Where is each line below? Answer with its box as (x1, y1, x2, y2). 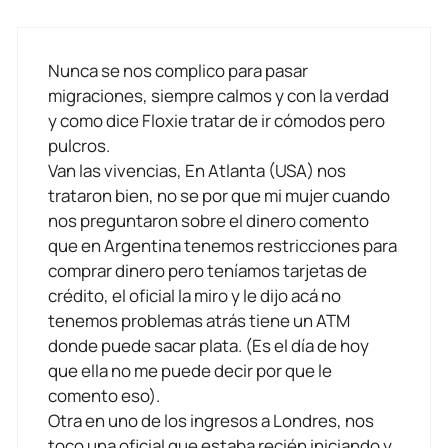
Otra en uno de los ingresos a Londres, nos (48, 409, 374, 433)
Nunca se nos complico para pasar (48, 59, 308, 83)
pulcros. (48, 134, 110, 158)
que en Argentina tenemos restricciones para (48, 234, 397, 258)
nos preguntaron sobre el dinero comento (48, 209, 369, 233)
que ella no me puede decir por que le (48, 359, 332, 383)
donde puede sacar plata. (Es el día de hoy (48, 334, 369, 358)
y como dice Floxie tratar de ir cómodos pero (48, 109, 385, 133)
